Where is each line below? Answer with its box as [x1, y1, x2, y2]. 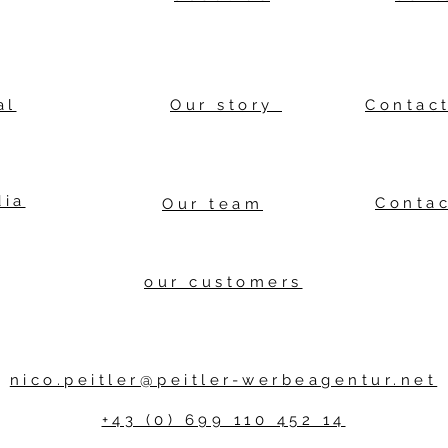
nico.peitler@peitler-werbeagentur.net [9, 371, 438, 389]
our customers [144, 273, 303, 291]
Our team [162, 195, 263, 213]
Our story [170, 96, 282, 114]
